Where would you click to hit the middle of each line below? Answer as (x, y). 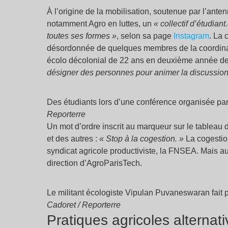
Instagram (191, 36)
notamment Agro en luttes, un (100, 24)
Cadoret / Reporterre (84, 205)
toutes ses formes (78, 36)
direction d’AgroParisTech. (94, 163)
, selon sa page (145, 36)
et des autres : (73, 139)
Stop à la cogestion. (141, 139)
